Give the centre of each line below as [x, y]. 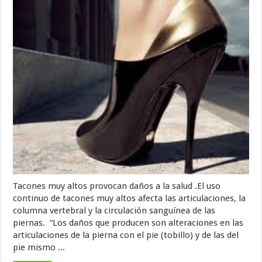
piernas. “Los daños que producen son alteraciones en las [128, 223]
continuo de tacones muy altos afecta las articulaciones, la [130, 199]
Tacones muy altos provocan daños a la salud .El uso [117, 186]
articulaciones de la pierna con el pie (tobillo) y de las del [126, 235]
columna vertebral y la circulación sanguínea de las [114, 211]
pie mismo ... [39, 248]
